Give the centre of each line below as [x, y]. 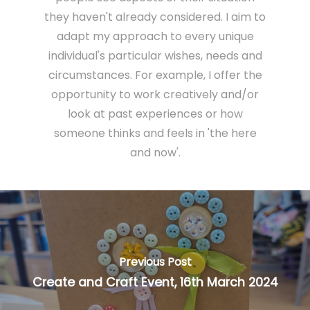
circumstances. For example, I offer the [155, 75]
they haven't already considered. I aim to [155, 17]
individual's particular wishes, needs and [155, 55]
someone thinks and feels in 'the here [155, 133]
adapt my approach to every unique [155, 36]
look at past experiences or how [155, 113]
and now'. [155, 152]
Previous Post [155, 262]
